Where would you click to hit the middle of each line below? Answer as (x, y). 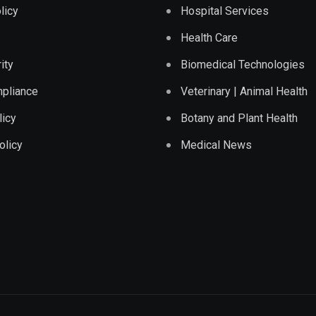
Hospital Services (225, 11)
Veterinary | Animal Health (244, 91)
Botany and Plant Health (239, 118)
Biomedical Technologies (243, 64)
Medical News (216, 145)
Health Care (209, 37)
